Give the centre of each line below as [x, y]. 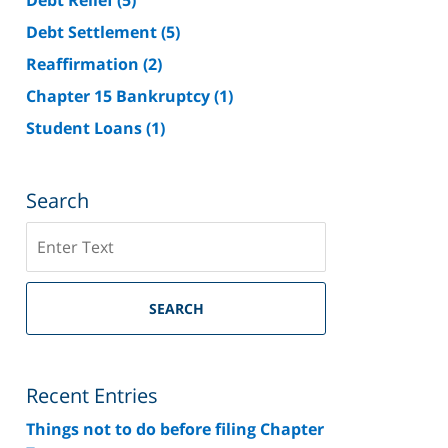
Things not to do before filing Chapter [175, 428]
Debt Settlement [93, 31]
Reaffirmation [84, 63]
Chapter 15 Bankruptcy [120, 95]
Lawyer [54, 352]
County [54, 304]
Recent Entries [92, 395]
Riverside [61, 280]
